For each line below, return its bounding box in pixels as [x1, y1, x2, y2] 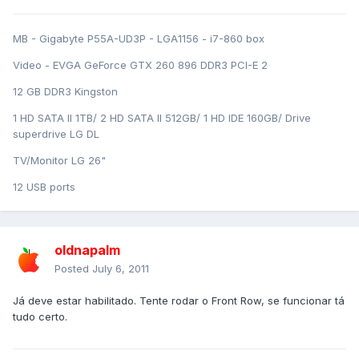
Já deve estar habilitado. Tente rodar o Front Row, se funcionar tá [13, 294, 345, 308]
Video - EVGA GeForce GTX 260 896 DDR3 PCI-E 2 [13, 58, 268, 72]
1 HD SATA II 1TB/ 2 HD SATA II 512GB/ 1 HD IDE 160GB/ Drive [13, 111, 311, 125]
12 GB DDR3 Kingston [13, 85, 118, 99]
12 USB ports [13, 180, 75, 194]
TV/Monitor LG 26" [13, 154, 106, 167]
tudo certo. [13, 310, 67, 324]
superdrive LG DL [13, 127, 99, 141]
